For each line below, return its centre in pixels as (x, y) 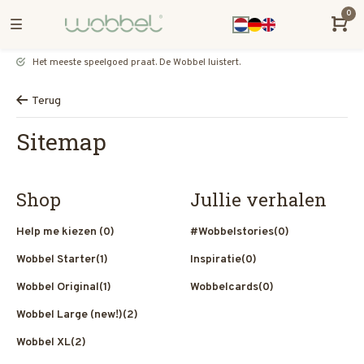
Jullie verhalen (258, 199)
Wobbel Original (58, 287)
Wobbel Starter (56, 260)
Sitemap (61, 142)
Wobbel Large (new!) (69, 315)
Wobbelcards (224, 287)
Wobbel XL (43, 342)
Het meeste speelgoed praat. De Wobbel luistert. (135, 63)
